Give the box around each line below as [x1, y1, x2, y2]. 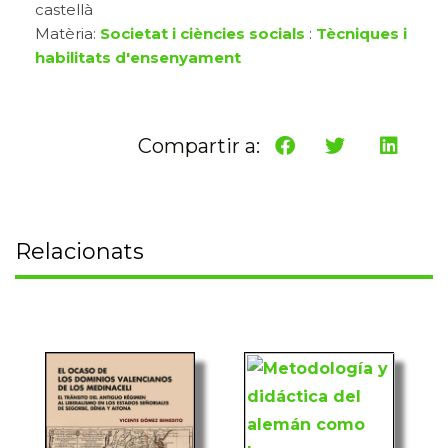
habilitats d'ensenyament [35, 48, 241, 68]
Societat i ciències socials [100, 24, 305, 44]
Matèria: [35, 24, 100, 44]
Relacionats [15, 238, 144, 266]
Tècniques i [316, 24, 407, 44]
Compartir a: [138, 134, 260, 159]
